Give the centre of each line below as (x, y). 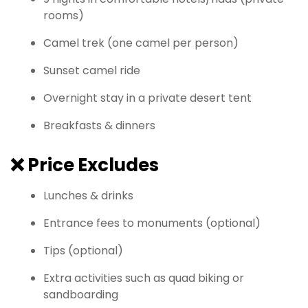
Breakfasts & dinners (99, 126)
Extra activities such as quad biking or (144, 278)
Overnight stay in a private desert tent (147, 98)
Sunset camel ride (92, 71)
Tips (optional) (83, 251)
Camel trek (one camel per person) (141, 43)
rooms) (64, 16)
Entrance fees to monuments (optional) (152, 223)
